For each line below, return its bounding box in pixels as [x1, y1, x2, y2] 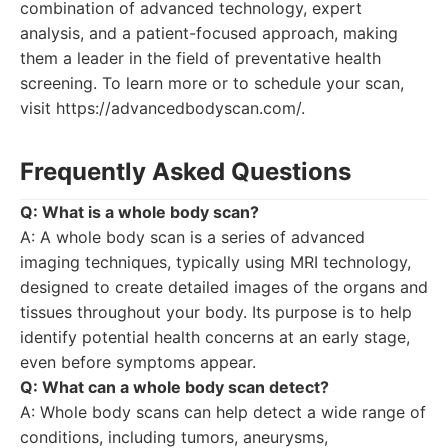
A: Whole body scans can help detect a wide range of [20, 402, 426, 422]
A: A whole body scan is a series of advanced [20, 227, 365, 247]
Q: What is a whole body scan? [20, 202, 259, 222]
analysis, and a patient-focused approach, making [20, 23, 398, 43]
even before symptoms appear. [20, 352, 256, 372]
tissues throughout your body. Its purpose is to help [20, 302, 412, 322]
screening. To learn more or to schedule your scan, [20, 73, 404, 93]
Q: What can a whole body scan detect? [20, 377, 329, 397]
